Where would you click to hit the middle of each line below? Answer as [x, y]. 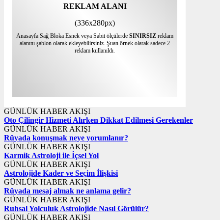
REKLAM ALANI [95, 6]
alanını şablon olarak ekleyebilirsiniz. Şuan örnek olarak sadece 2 [95, 43]
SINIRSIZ [143, 36]
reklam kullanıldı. [95, 51]
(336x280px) [95, 23]
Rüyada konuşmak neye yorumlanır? [66, 138]
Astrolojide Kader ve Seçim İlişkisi [61, 173]
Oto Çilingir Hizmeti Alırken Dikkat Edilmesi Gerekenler [98, 120]
